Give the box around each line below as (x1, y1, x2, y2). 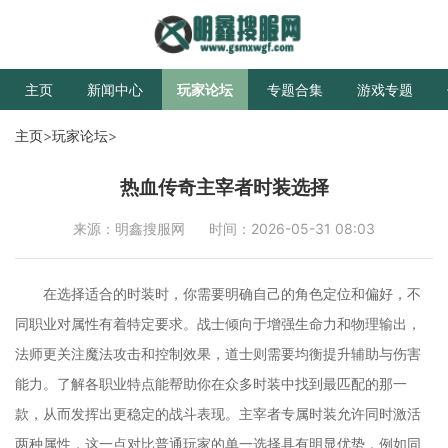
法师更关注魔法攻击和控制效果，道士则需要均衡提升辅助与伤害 (15, 344, 421, 362)
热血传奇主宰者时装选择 (119, 174, 329, 199)
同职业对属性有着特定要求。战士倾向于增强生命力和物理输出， (15, 314, 421, 332)
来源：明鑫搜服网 (73, 219, 185, 237)
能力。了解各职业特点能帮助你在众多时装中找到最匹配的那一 (15, 374, 407, 392)
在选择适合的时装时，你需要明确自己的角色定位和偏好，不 (43, 284, 421, 302)
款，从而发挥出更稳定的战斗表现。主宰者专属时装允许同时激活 (15, 404, 421, 422)
